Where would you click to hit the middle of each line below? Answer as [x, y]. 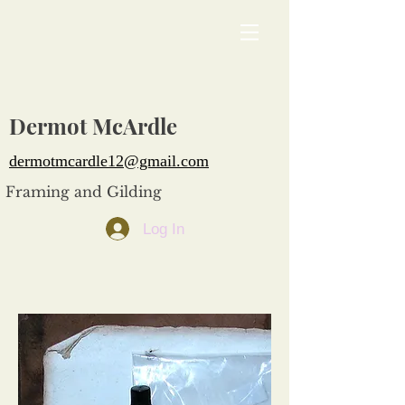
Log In [164, 229]
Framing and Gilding [84, 192]
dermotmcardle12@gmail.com [109, 161]
